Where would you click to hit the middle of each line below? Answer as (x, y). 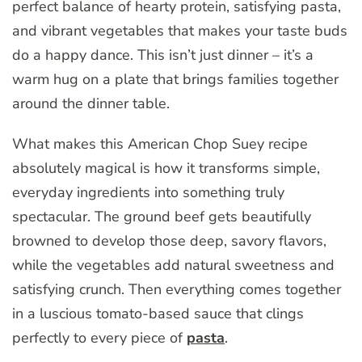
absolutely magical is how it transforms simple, (166, 168)
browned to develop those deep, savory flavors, (169, 241)
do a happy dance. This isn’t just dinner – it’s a (163, 55)
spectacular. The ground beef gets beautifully (162, 217)
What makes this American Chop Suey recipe (160, 144)
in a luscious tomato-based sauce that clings (158, 314)
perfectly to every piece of (99, 338)
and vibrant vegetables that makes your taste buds (180, 31)
